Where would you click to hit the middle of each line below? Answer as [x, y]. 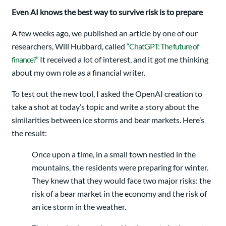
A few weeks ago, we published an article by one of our [105, 33]
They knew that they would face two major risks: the [121, 180]
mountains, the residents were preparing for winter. [120, 167]
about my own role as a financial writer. [78, 72]
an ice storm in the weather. [79, 206]
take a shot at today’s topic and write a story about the [105, 106]
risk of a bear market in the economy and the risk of [119, 193]
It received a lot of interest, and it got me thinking [123, 59]
